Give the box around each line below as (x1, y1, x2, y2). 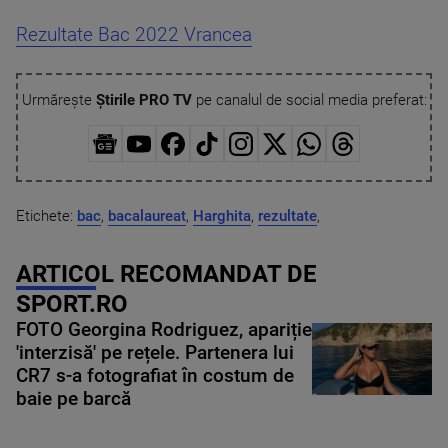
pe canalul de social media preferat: (191, 91, 427, 109)
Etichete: (16, 206, 77, 225)
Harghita (193, 206, 251, 225)
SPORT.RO (16, 289, 128, 318)
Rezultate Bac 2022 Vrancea (16, 24, 252, 46)
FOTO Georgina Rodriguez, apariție (16, 318, 312, 341)
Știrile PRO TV (95, 91, 192, 109)
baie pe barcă (16, 387, 131, 410)
